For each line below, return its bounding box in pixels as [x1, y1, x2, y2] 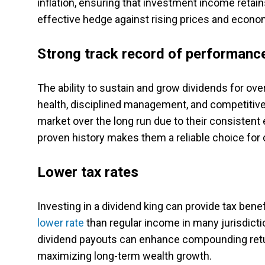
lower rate [37, 216, 84, 229]
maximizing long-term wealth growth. [37, 250, 212, 262]
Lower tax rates [37, 164, 138, 180]
